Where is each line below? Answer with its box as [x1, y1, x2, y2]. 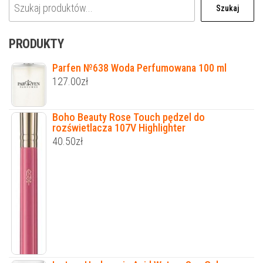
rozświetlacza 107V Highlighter [52, 121, 186, 134]
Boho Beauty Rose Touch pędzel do [52, 110, 205, 123]
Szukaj [216, 4, 239, 14]
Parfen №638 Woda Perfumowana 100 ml [52, 62, 227, 75]
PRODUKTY [9, 36, 64, 52]
